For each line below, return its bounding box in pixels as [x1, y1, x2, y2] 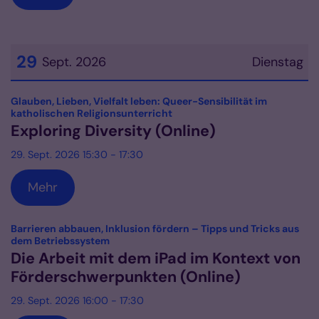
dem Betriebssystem [11, 234, 110, 248]
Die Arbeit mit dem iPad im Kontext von [11, 249, 300, 269]
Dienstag [251, 53, 303, 71]
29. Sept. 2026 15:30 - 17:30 [11, 148, 143, 162]
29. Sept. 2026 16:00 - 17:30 [11, 294, 144, 308]
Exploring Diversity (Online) [11, 121, 216, 142]
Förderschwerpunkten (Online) [11, 267, 241, 288]
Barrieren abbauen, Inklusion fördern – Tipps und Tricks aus [11, 222, 299, 236]
